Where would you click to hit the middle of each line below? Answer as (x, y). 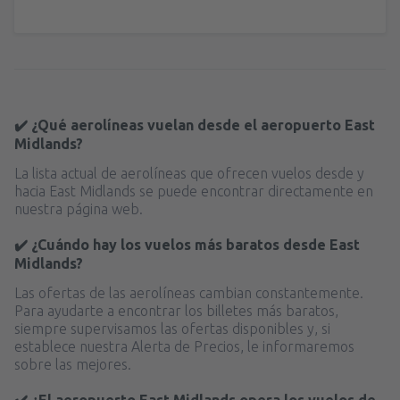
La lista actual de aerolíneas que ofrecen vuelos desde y (189, 173)
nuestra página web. (79, 208)
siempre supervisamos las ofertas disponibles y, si (172, 328)
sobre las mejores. (73, 364)
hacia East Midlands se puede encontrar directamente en (194, 191)
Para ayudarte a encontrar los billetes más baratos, (176, 310)
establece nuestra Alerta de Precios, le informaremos (184, 346)
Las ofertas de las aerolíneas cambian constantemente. (189, 292)
